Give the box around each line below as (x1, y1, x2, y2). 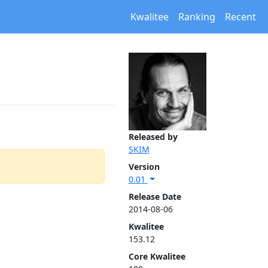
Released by (128, 131, 178, 142)
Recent (225, 10, 256, 23)
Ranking (178, 10, 215, 23)
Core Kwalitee (128, 251, 185, 262)
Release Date (128, 191, 181, 202)
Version (128, 161, 160, 172)
